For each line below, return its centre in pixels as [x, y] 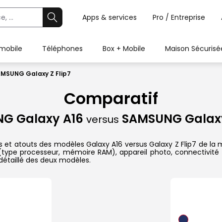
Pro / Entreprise [179, 17]
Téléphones [62, 49]
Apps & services [110, 17]
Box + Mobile [124, 49]
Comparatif [111, 99]
